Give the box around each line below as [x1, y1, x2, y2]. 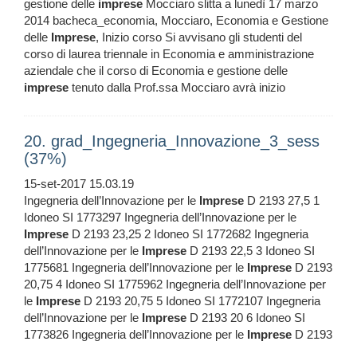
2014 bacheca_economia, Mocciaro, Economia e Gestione [24, 14, 328, 28]
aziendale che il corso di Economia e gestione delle [24, 64, 288, 78]
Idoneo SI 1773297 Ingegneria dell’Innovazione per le [24, 210, 296, 225]
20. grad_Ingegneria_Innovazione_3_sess [24, 132, 320, 151]
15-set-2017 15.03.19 [24, 177, 134, 191]
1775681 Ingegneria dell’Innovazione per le [24, 261, 247, 275]
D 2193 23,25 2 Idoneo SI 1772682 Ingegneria [69, 227, 308, 241]
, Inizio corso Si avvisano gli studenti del [96, 30, 302, 45]
